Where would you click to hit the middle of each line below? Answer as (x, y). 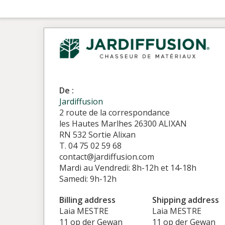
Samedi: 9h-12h (88, 179)
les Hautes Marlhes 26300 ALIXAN (123, 124)
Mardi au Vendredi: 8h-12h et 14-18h (128, 168)
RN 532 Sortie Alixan (97, 135)
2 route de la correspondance (115, 113)
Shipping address (185, 200)
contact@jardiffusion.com (107, 157)
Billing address (87, 200)
